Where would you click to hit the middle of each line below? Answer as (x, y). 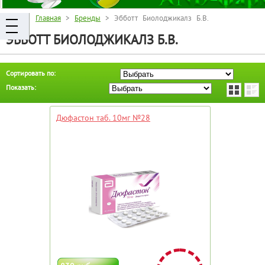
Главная (48, 18)
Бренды (88, 18)
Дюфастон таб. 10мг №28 (103, 117)
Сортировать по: (31, 73)
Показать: (21, 87)
